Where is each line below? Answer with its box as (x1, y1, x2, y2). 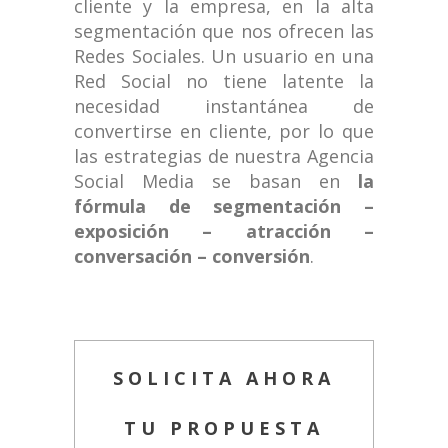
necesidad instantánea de (74, 93, 374, 118)
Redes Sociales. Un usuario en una (74, 43, 374, 68)
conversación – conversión (74, 243, 310, 268)
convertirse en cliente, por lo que (74, 118, 374, 143)
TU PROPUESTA (124, 415, 324, 440)
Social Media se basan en (74, 168, 358, 193)
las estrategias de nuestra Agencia (74, 143, 374, 168)
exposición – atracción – (74, 218, 374, 243)
